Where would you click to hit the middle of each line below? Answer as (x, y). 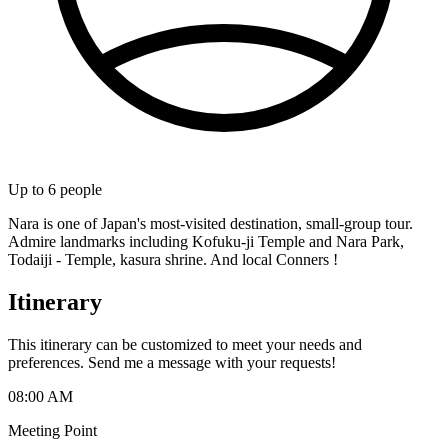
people (79, 189)
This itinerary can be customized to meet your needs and (185, 344)
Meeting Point (52, 430)
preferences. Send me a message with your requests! (172, 362)
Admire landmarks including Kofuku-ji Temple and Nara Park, (206, 241)
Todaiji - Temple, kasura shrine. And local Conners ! (173, 259)
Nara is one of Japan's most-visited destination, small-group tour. (210, 223)
